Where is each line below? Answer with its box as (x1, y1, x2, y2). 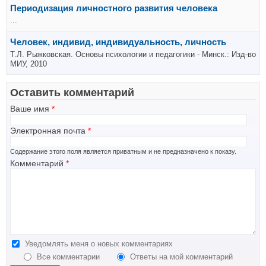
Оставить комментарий (10, 87, 134, 99)
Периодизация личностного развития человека (10, 3, 217, 14)
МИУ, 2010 (10, 59, 47, 69)
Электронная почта (10, 126, 88, 136)
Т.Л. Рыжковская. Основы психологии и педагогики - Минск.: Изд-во (10, 50, 256, 59)
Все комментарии (36, 252, 102, 261)
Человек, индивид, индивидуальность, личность (10, 37, 226, 47)
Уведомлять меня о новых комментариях (25, 239, 173, 249)
